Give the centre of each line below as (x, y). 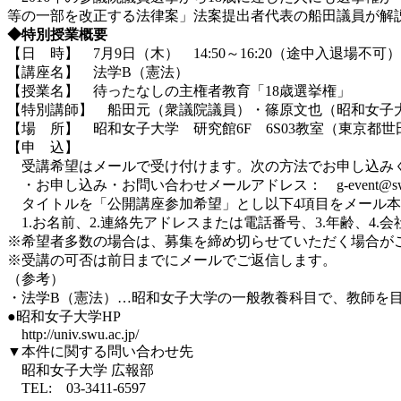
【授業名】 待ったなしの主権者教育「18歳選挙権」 (179, 90)
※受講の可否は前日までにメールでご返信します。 (172, 260)
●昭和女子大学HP (64, 316)
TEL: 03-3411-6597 (77, 388)
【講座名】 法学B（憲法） (98, 72)
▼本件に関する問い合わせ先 (100, 351)
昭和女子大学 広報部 (81, 370)
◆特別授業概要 (57, 34)
